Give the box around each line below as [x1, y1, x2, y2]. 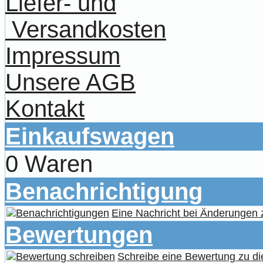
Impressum [5, 42, 120, 69]
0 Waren [5, 150, 93, 177]
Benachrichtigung [5, 178, 203, 204]
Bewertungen [5, 221, 153, 248]
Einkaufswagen [5, 123, 174, 149]
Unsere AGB [5, 69, 136, 95]
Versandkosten [5, 16, 166, 42]
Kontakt [5, 95, 85, 122]
